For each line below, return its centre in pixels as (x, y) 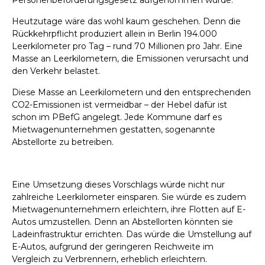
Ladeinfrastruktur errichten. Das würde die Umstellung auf (132, 235)
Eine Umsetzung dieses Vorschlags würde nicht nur (118, 185)
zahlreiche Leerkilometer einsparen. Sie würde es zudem (129, 197)
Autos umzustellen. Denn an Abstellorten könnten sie (122, 222)
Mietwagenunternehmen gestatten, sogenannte (114, 130)
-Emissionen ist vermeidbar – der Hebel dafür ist (128, 105)
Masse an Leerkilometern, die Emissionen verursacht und (130, 59)
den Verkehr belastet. (56, 71)
